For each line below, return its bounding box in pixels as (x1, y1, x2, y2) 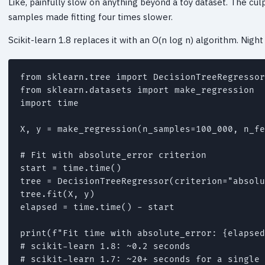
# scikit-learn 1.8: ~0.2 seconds (20, 241, 190, 251)
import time (20, 98, 79, 108)
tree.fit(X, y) (20, 189, 95, 199)
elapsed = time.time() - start (20, 202, 174, 212)
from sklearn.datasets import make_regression (20, 85, 254, 95)
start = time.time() (20, 163, 121, 173)
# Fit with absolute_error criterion (20, 150, 206, 160)
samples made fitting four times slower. (8, 11, 173, 22)
